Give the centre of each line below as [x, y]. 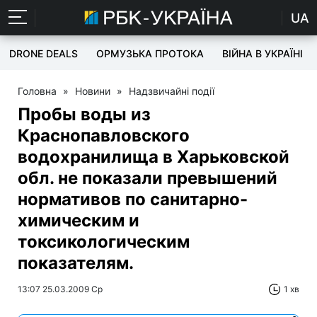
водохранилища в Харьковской [154, 157]
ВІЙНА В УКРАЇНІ [263, 53]
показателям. [76, 263]
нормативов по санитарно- [133, 199]
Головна [37, 91]
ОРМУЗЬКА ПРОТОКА [150, 53]
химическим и [79, 220]
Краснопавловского [104, 136]
